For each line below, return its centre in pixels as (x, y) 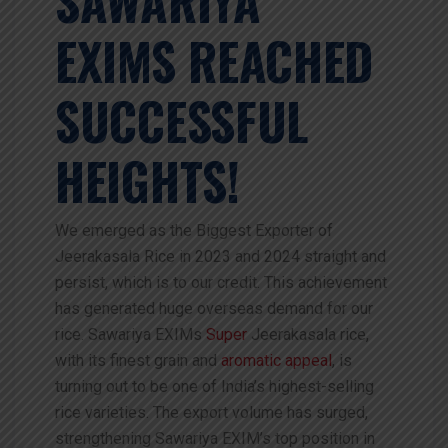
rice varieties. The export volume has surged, (211, 412)
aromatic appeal (276, 360)
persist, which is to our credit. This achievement (221, 282)
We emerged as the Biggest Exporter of (194, 230)
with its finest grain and (138, 360)
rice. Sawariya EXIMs (130, 334)
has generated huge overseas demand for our (214, 308)
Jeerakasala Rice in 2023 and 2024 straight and (220, 256)
